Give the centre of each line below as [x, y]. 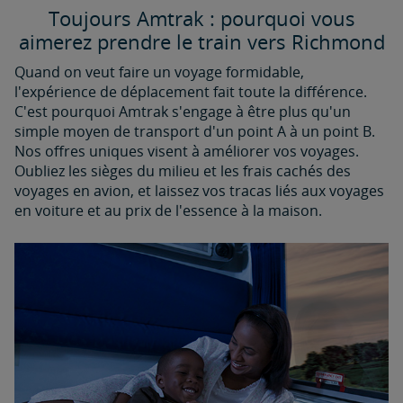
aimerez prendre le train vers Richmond [201, 41]
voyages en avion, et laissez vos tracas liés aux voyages [199, 191]
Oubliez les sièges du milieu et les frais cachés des [183, 171]
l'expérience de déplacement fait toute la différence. [191, 92]
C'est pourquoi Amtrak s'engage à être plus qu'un [183, 112]
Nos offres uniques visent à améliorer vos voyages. [187, 151]
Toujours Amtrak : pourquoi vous [201, 18]
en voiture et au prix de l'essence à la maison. [168, 210]
